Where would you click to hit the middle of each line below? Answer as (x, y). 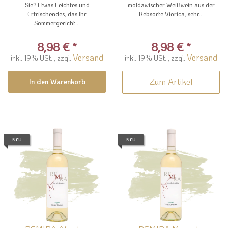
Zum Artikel (171, 82)
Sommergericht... (57, 23)
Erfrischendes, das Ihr (57, 14)
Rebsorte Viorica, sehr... (171, 14)
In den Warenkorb (57, 82)
